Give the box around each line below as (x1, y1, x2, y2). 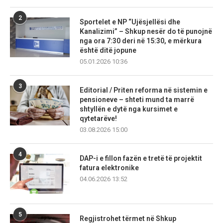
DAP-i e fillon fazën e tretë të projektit (80, 154, 202, 163)
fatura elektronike (80, 164, 139, 172)
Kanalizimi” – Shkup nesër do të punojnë (80, 27, 212, 36)
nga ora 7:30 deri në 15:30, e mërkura (80, 37, 202, 45)
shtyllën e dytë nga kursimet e (80, 105, 178, 113)
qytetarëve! (80, 114, 117, 123)
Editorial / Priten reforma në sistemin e (80, 86, 208, 95)
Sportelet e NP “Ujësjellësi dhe (80, 18, 180, 26)
